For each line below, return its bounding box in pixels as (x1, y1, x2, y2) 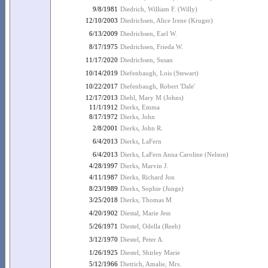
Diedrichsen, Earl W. (120, 30, 177, 37)
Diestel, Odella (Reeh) (120, 223, 181, 230)
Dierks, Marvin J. (120, 162, 168, 169)
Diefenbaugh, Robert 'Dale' (120, 83, 195, 90)
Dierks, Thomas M (120, 196, 172, 203)
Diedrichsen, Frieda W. (120, 43, 183, 50)
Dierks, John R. (120, 124, 163, 132)
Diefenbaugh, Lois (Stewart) (120, 69, 199, 77)
